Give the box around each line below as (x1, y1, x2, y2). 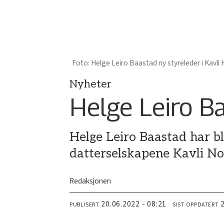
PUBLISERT (69, 200, 99, 209)
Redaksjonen (69, 175, 111, 187)
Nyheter (69, 78, 112, 91)
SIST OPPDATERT (172, 200, 219, 209)
